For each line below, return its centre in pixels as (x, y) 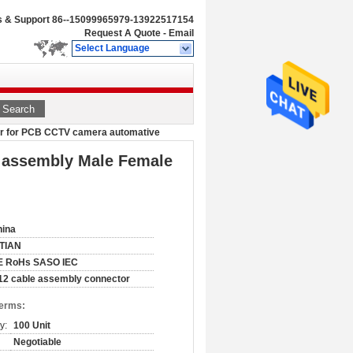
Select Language (112, 48)
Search (19, 109)
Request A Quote (123, 33)
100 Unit (32, 325)
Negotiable (37, 342)
